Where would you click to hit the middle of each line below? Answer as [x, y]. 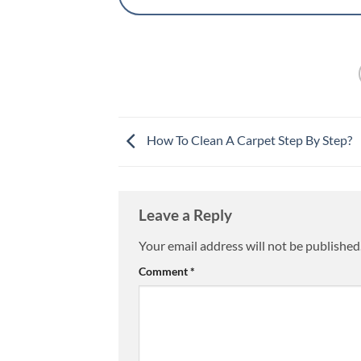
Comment [164, 272]
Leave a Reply [185, 215]
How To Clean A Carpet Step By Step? [248, 140]
